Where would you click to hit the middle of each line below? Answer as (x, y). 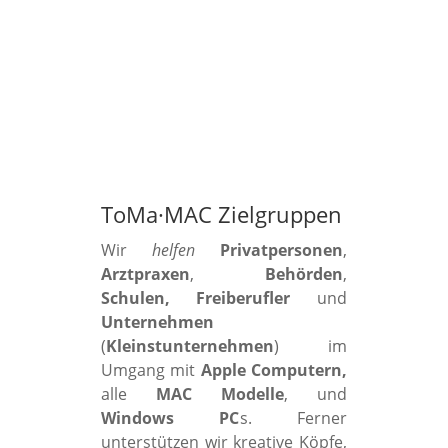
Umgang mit (150, 370)
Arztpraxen (145, 274)
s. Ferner (293, 418)
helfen (173, 250)
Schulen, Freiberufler (195, 298)
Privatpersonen (282, 250)
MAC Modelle (205, 394)
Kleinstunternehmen (189, 346)
